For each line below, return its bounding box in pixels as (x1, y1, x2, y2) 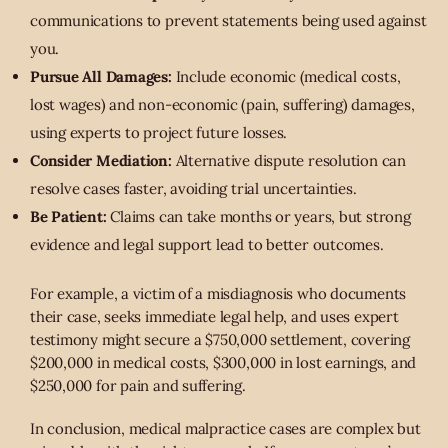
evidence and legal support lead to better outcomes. (30, 235, 384, 255)
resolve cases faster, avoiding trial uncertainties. (30, 179, 357, 199)
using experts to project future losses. (30, 123, 288, 143)
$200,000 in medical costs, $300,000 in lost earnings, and (30, 352, 417, 372)
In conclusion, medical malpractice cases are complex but (30, 418, 421, 438)
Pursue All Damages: (30, 67, 172, 87)
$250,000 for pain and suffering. (30, 375, 246, 395)
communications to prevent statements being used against (30, 11, 427, 31)
